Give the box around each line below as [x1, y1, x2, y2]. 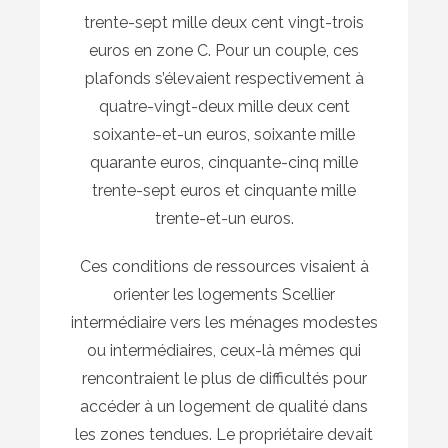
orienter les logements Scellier [113, 284, 335, 304]
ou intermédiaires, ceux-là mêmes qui [87, 340, 361, 360]
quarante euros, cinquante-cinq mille [90, 152, 358, 172]
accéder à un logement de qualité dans [80, 396, 368, 416]
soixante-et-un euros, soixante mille [93, 124, 355, 144]
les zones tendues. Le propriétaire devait [75, 424, 373, 444]
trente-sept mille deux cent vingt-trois [84, 12, 364, 32]
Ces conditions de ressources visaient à [79, 256, 369, 276]
